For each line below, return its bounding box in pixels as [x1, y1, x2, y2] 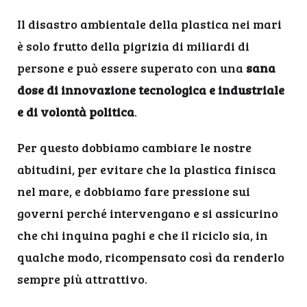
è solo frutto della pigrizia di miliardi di [17, 38, 249, 54]
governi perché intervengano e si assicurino [17, 205, 278, 221]
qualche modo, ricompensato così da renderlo [17, 249, 284, 265]
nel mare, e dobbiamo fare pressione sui [17, 183, 250, 199]
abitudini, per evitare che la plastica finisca [17, 161, 276, 177]
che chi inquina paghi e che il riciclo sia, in [17, 227, 268, 243]
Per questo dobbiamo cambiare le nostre [17, 139, 251, 156]
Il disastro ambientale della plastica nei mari [17, 16, 282, 32]
